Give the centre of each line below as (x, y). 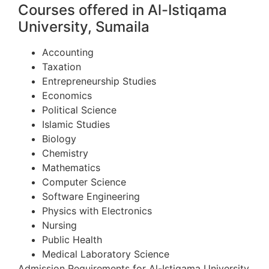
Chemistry (67, 153)
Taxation (62, 67)
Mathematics (73, 168)
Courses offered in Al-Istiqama (122, 10)
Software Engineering (91, 197)
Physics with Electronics (97, 211)
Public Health (72, 240)
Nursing (61, 225)
